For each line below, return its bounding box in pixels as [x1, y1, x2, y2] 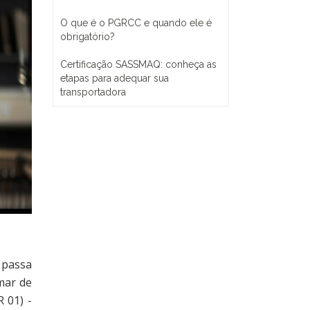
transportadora [60, 86, 126, 98]
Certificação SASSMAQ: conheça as [60, 59, 217, 70]
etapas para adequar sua [60, 73, 169, 84]
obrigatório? [60, 31, 115, 42]
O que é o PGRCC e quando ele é [60, 17, 212, 28]
